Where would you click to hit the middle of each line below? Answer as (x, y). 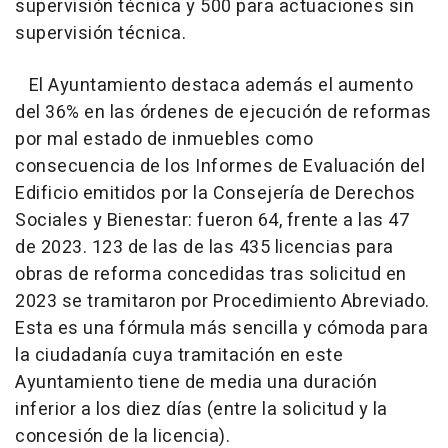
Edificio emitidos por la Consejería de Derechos (215, 193)
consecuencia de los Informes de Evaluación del (220, 166)
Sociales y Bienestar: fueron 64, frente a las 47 (212, 220)
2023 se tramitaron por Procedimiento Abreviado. (222, 301)
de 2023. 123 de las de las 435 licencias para (204, 247)
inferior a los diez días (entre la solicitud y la (201, 409)
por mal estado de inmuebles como (164, 139)
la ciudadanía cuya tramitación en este (179, 355)
